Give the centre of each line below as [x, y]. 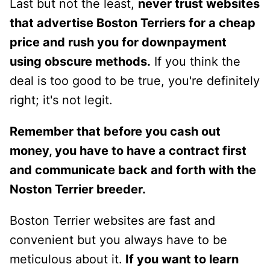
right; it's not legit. [61, 100]
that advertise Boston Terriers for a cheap [133, 23]
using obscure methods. [80, 61]
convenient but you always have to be [118, 240]
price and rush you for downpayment [118, 42]
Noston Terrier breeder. [78, 189]
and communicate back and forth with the [133, 170]
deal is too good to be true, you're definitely [135, 80]
